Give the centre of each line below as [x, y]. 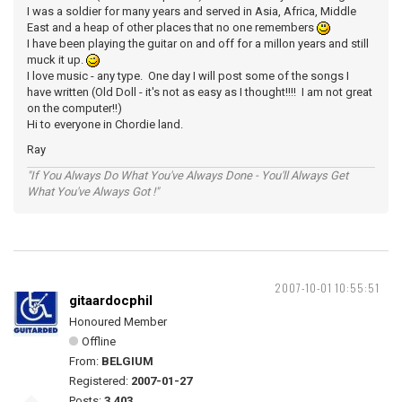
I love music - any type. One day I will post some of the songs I [188, 76]
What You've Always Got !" [93, 192]
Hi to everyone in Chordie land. [105, 124]
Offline [99, 341]
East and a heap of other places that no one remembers [172, 27]
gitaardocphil [111, 301]
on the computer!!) [74, 108]
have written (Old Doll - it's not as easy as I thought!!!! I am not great [200, 92]
